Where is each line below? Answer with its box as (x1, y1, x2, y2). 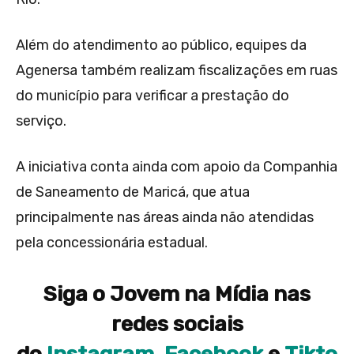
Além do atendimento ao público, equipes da (16, 36, 307, 55)
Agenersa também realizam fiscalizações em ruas (16, 62, 337, 80)
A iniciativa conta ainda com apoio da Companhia (16, 158, 337, 176)
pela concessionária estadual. (16, 234, 208, 252)
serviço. (16, 112, 66, 130)
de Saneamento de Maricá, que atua (16, 183, 250, 201)
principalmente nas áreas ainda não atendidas (16, 209, 314, 227)
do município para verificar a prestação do (16, 87, 289, 105)
